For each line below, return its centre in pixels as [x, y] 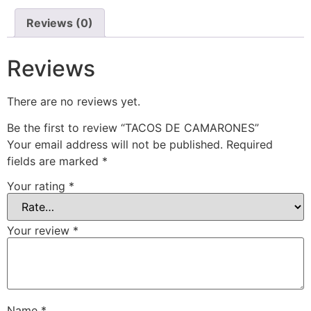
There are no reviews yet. [74, 101]
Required [250, 145]
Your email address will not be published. [115, 145]
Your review [40, 230]
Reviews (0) [60, 23]
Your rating [38, 186]
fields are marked [54, 161]
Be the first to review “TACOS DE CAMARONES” [133, 128]
